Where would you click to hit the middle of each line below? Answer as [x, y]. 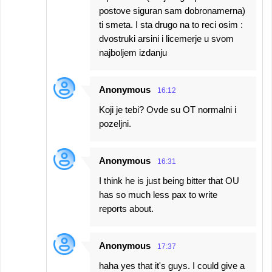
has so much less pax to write [158, 195]
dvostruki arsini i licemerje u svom [166, 39]
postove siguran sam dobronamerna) [172, 11]
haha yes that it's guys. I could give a [172, 266]
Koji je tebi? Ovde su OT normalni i [168, 110]
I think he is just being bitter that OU [169, 181]
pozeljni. [115, 124]
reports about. [126, 209]
